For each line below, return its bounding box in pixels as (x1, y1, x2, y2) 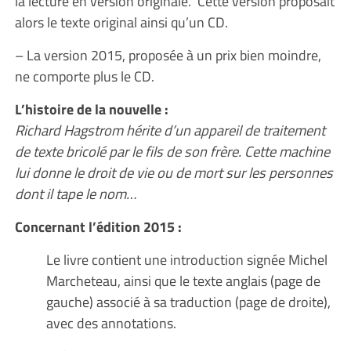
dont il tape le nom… (14, 183, 136, 204)
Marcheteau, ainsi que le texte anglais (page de (45, 270, 320, 291)
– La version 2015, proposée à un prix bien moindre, (14, 44, 321, 66)
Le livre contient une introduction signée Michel (45, 248, 327, 270)
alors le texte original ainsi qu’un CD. (14, 11, 228, 33)
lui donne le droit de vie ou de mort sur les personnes (14, 161, 333, 183)
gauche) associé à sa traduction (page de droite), (45, 291, 331, 313)
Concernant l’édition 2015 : (14, 215, 185, 237)
